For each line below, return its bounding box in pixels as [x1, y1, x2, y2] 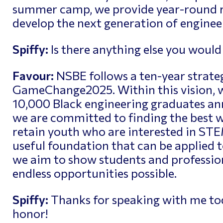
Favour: [12, 68, 54, 83]
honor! [12, 206, 48, 221]
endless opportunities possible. [12, 165, 177, 180]
